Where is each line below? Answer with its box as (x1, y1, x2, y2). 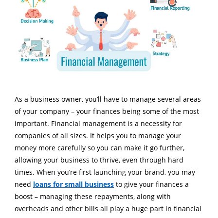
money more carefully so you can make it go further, (15, 143, 184, 153)
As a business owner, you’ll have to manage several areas (15, 94, 201, 104)
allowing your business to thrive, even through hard (15, 155, 183, 165)
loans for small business (33, 180, 114, 189)
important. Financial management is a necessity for (15, 119, 182, 128)
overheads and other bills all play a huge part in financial (15, 204, 201, 214)
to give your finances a (114, 180, 189, 189)
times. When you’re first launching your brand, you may (15, 167, 195, 177)
